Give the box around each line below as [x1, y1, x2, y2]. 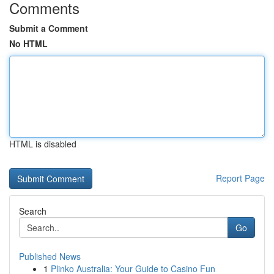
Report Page [216, 172, 265, 184]
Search [19, 205, 46, 217]
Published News [19, 250, 81, 262]
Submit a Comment [9, 22, 88, 34]
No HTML [9, 37, 48, 50]
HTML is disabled [9, 138, 76, 150]
